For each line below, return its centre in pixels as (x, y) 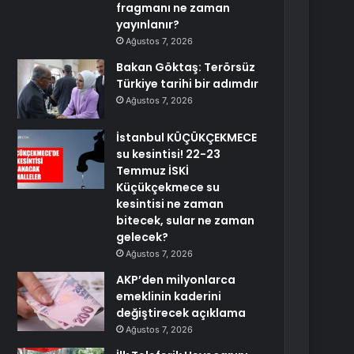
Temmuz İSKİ (153, 171)
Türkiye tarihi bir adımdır (188, 84)
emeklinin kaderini (169, 296)
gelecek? (143, 237)
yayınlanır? (148, 24)
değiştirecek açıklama (181, 313)
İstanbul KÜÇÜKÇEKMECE (187, 137)
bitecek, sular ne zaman (186, 220)
